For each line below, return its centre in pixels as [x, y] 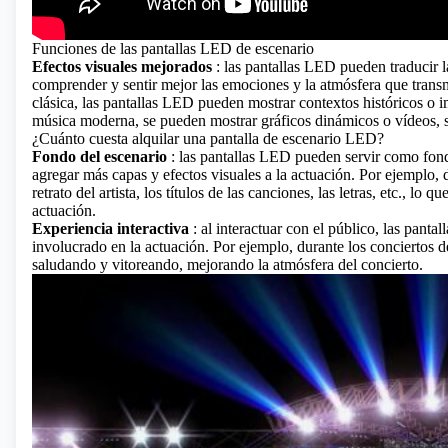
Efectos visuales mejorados [122, 66]
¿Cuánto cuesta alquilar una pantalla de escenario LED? [208, 138]
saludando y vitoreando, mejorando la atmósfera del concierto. [227, 264]
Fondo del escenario [99, 156]
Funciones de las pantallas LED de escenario [173, 48]
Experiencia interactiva [110, 228]
